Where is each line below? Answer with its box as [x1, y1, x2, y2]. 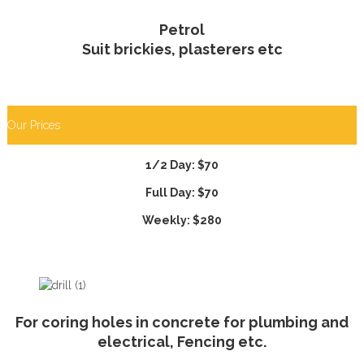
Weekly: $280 [142, 213, 222, 227]
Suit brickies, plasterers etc [81, 40, 283, 58]
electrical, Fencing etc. [97, 332, 266, 350]
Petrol [159, 20, 205, 38]
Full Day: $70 [145, 185, 219, 199]
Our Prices [7, 118, 60, 132]
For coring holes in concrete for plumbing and [15, 313, 349, 331]
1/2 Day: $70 [145, 158, 219, 171]
